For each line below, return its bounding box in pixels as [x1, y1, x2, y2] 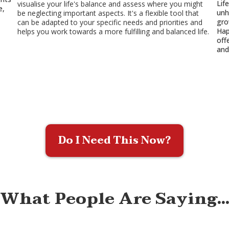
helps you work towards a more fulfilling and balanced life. [17, 26, 209, 36]
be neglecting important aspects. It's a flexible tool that [17, 8, 199, 18]
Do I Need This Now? [58, 132, 171, 149]
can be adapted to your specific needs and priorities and [17, 17, 202, 27]
